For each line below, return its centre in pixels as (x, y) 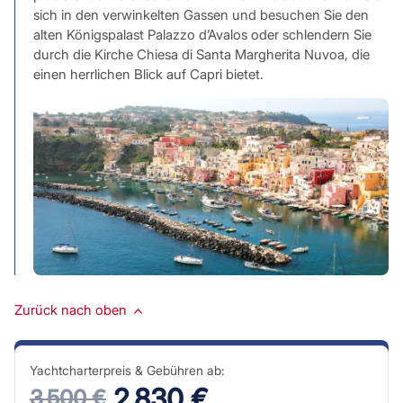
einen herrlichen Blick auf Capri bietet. (148, 74)
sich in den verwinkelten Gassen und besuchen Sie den (201, 14)
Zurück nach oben (70, 310)
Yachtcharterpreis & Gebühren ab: (127, 371)
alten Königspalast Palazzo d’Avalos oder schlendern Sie (202, 34)
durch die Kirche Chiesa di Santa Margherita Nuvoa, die (201, 54)
